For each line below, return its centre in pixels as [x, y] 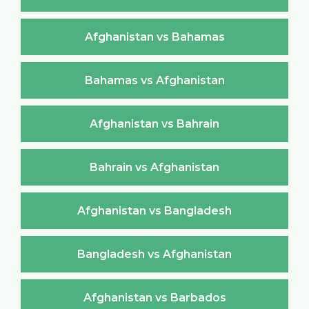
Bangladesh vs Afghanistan [154, 254]
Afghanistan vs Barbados [154, 297]
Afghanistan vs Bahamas [154, 37]
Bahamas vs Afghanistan [154, 80]
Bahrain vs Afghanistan [154, 167]
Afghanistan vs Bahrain [154, 123]
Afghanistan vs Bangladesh [154, 210]
